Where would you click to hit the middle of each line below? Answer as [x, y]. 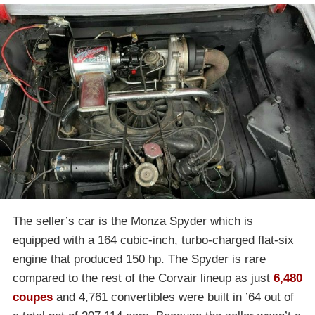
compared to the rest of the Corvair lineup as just [143, 278]
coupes [33, 297]
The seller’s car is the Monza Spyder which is [133, 221]
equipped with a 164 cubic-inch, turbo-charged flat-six [153, 240]
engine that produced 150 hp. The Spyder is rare [139, 259]
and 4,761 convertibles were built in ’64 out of [173, 297]
